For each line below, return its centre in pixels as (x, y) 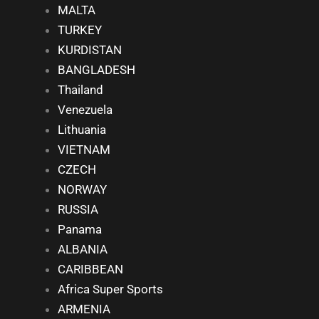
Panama (80, 229)
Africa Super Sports (110, 289)
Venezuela (85, 109)
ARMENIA (84, 309)
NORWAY (82, 189)
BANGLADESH (96, 69)
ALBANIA (83, 249)
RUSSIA (78, 209)
